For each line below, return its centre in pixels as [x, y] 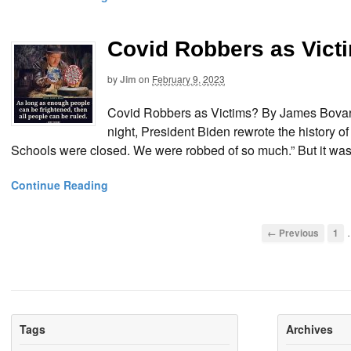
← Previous [293, 233]
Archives [310, 329]
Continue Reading [60, 185]
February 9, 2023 [188, 79]
